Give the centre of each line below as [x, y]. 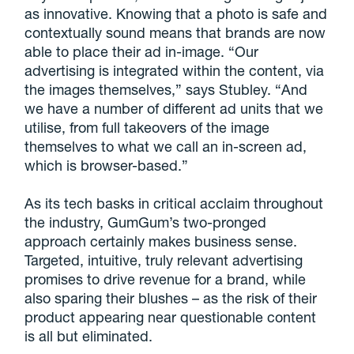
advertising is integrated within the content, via [175, 70]
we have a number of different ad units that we [174, 108]
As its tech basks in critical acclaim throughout [174, 203]
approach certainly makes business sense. [161, 241]
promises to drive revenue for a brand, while [166, 279]
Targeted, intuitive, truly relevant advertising [164, 260]
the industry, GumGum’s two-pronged [146, 222]
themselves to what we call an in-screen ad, [166, 146]
